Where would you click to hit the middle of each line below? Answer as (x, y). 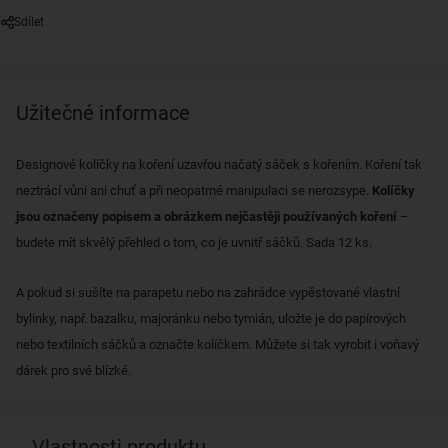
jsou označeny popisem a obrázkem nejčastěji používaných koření (206, 216)
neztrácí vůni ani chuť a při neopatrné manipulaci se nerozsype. (194, 190)
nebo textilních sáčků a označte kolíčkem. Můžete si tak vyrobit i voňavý (217, 344)
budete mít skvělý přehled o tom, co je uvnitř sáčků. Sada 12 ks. (195, 242)
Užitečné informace (103, 113)
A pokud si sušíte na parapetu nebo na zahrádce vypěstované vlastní (208, 292)
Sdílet (29, 22)
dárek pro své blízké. (73, 370)
